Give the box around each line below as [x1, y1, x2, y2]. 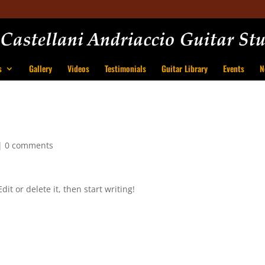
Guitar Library [161, 62, 208, 75]
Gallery [28, 62, 52, 75]
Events [222, 62, 244, 75]
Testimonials [104, 62, 146, 75]
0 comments [5, 140, 54, 151]
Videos [67, 62, 89, 75]
